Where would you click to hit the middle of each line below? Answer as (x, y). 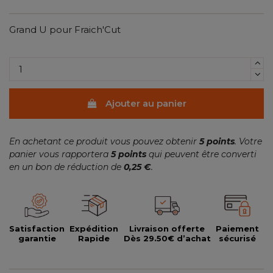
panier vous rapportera (60, 154)
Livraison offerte (167, 228)
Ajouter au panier (146, 103)
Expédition (94, 228)
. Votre (248, 141)
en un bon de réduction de (66, 167)
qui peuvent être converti (201, 154)
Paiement (237, 228)
